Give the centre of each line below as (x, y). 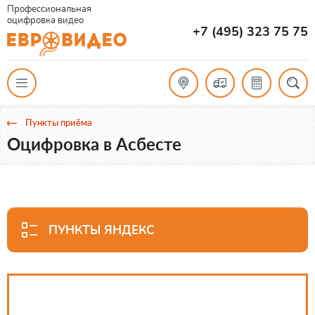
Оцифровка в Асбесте (94, 143)
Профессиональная (49, 9)
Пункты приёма (59, 122)
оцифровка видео (45, 20)
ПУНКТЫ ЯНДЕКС (102, 230)
